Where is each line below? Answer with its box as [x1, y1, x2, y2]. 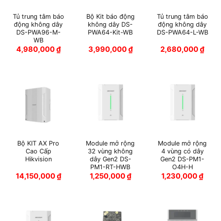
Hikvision [25, 155, 52, 163]
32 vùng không [88, 147, 133, 155]
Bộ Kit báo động [86, 13, 135, 21]
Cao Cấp [25, 147, 51, 155]
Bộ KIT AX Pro [17, 139, 60, 147]
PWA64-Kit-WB [88, 29, 133, 37]
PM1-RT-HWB [90, 163, 131, 171]
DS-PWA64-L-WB [156, 29, 208, 37]
